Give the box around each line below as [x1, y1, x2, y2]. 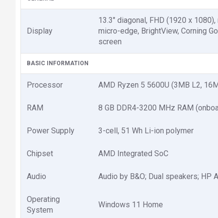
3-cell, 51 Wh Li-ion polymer [98, 126, 194, 135]
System [27, 205, 53, 215]
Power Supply [27, 126, 74, 135]
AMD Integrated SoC [98, 148, 168, 158]
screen [98, 36, 122, 46]
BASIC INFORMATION [27, 59, 89, 67]
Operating [27, 194, 60, 204]
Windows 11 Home [98, 200, 163, 209]
